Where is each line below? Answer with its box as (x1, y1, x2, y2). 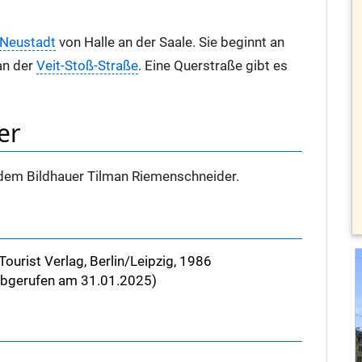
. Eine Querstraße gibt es (138, 58, 288, 74)
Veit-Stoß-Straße (36, 58, 138, 74)
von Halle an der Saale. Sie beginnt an (56, 35, 284, 51)
